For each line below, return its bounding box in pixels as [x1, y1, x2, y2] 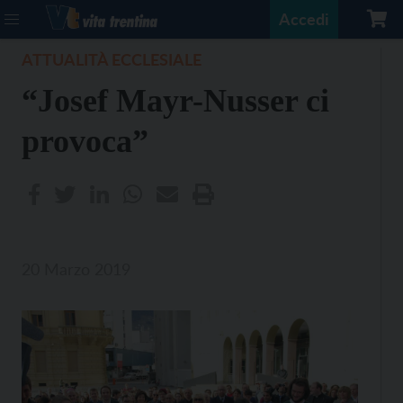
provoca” [22, 123, 148, 159]
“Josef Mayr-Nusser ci [22, 83, 329, 119]
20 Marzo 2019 [22, 259, 130, 279]
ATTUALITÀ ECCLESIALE [22, 49, 201, 69]
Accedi [279, 9, 329, 29]
